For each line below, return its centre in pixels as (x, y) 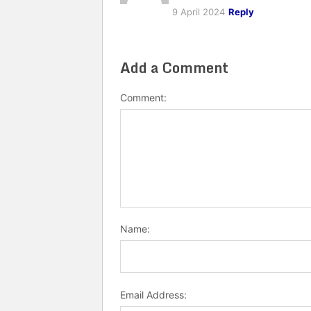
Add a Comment (174, 67)
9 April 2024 (199, 11)
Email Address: (153, 294)
